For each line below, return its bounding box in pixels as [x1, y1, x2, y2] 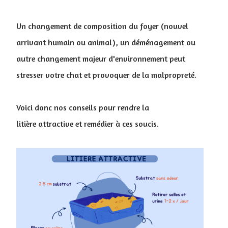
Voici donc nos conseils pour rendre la [16, 102, 149, 112]
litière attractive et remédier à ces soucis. [16, 118, 159, 129]
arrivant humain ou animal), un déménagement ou [16, 37, 195, 47]
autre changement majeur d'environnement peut [16, 53, 185, 64]
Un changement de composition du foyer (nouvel [16, 20, 188, 31]
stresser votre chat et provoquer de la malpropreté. [16, 69, 196, 80]
